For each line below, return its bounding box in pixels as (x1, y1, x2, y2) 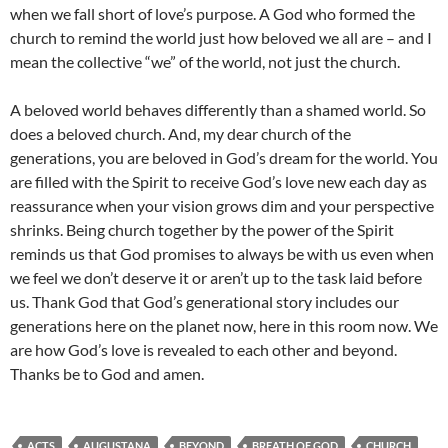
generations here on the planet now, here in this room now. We (10, 316, 438, 336)
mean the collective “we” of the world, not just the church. (10, 52, 400, 72)
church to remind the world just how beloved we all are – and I (10, 28, 432, 48)
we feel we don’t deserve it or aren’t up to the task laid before (10, 268, 422, 288)
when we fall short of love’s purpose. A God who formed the (10, 4, 415, 24)
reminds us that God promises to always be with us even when (10, 244, 434, 264)
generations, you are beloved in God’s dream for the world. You (10, 148, 438, 168)
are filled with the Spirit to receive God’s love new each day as (10, 172, 427, 192)
